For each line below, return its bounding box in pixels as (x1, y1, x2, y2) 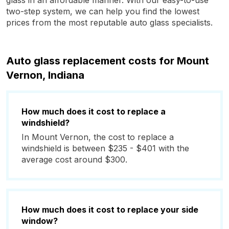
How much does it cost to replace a (21, 106, 166, 117)
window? (21, 216, 58, 226)
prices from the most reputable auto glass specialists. (6, 17, 213, 28)
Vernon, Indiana (6, 69, 84, 81)
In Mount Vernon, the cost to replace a (21, 132, 174, 142)
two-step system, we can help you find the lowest (6, 6, 199, 16)
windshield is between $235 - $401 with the (21, 143, 189, 153)
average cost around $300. (21, 154, 127, 165)
